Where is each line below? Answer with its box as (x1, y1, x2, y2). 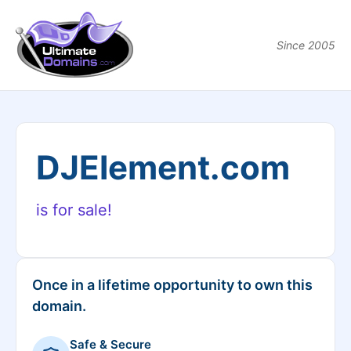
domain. (32, 298, 86, 314)
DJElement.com (36, 147, 290, 187)
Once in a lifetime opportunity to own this (32, 277, 313, 293)
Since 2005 (277, 38, 335, 52)
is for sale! (36, 201, 112, 219)
